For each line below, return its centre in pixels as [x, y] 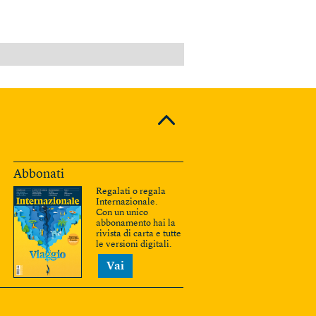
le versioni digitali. [134, 244]
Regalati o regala [131, 191]
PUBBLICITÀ [285, 53]
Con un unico [122, 212]
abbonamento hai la [136, 223]
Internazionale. [127, 202]
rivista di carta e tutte [139, 233]
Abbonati [39, 174]
